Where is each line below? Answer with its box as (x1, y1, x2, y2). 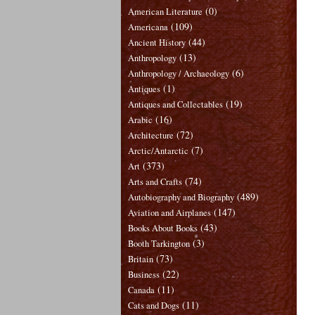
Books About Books (128, 222, 198, 235)
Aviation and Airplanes (128, 207, 211, 219)
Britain (128, 253, 153, 266)
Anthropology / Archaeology (128, 67, 229, 80)
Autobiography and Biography (128, 191, 234, 204)
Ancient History (128, 37, 186, 49)
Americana (128, 21, 168, 34)
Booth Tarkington (128, 238, 190, 250)
